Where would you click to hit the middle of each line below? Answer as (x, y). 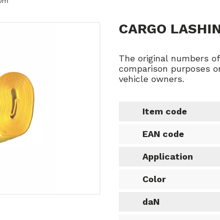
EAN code (163, 134)
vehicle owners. (151, 79)
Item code (165, 111)
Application (168, 156)
